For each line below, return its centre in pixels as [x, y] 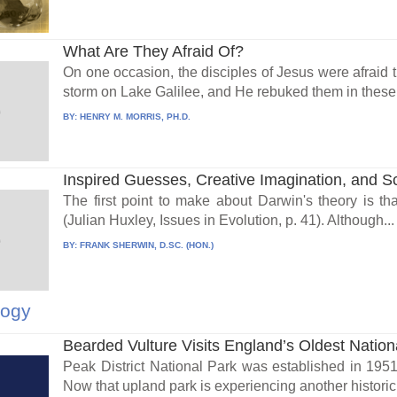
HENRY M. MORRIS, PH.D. [136, 116]
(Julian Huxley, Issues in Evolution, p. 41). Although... [229, 221]
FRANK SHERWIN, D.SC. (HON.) [147, 245]
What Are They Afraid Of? [154, 51]
